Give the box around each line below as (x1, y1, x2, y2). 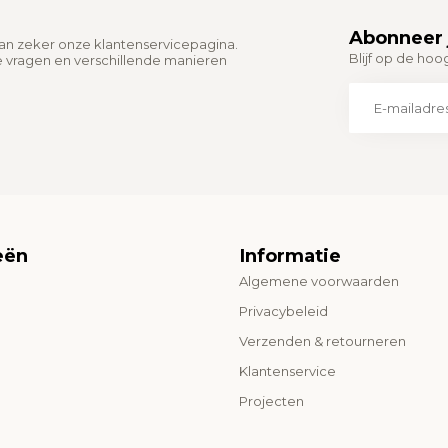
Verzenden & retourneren (239, 333, 406, 350)
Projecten (239, 393, 304, 410)
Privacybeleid (239, 303, 328, 320)
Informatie (239, 244, 341, 268)
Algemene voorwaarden (239, 273, 399, 290)
